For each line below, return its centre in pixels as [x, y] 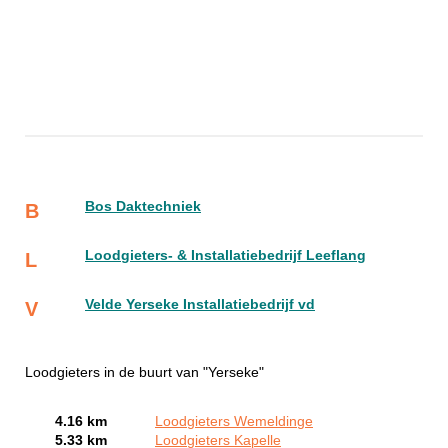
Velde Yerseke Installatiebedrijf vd [200, 305]
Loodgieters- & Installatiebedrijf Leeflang [225, 256]
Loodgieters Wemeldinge [234, 422]
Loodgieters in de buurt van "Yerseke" [144, 373]
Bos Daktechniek [143, 207]
